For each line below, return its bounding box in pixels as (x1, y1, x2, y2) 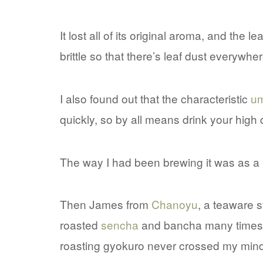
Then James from (60, 196, 151, 213)
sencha (101, 217, 139, 233)
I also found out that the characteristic (60, 90, 251, 106)
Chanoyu (151, 196, 198, 213)
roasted (60, 217, 101, 233)
